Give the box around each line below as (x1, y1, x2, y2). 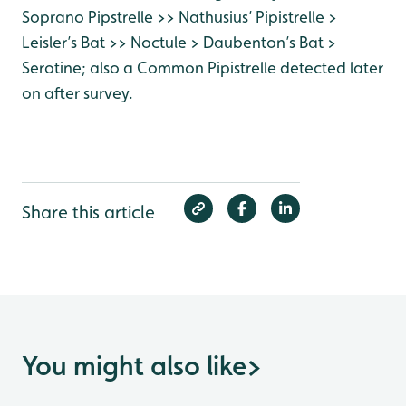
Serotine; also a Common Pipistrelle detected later (22, 58, 383, 77)
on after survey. (22, 83, 133, 102)
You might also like (22, 350, 246, 382)
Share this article (22, 201, 155, 223)
